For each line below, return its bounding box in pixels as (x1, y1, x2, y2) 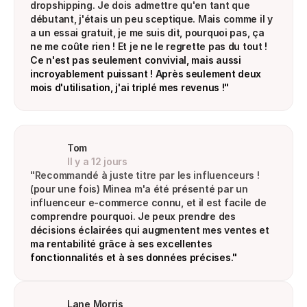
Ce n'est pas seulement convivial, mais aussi (30, 54, 241, 66)
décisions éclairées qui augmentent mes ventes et (30, 224, 269, 236)
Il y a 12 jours (67, 156, 127, 167)
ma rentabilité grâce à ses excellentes (30, 238, 212, 249)
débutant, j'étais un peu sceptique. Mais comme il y (30, 13, 273, 25)
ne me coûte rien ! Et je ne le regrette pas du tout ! (30, 40, 268, 52)
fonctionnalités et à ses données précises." (30, 251, 237, 263)
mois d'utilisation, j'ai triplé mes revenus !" (30, 82, 230, 93)
